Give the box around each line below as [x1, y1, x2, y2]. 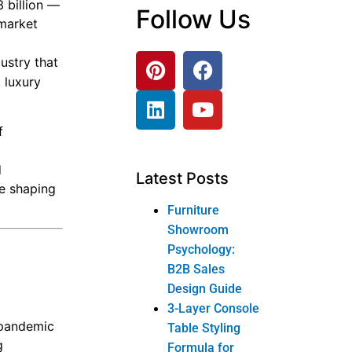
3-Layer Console [167, 300, 260, 316]
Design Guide [167, 280, 243, 296]
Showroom [167, 222, 229, 237]
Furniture [167, 202, 220, 218]
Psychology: [167, 241, 236, 257]
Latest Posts [136, 168, 229, 188]
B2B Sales [167, 261, 225, 277]
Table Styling [167, 320, 241, 335]
